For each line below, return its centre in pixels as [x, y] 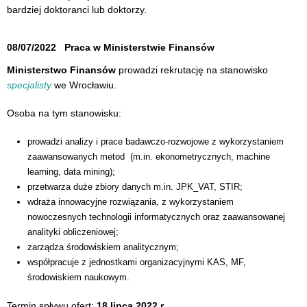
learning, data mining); [71, 171]
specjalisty [29, 85]
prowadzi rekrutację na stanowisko [192, 70]
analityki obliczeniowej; [73, 232]
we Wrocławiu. [84, 85]
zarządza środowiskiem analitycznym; [103, 247]
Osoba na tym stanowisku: [64, 113]
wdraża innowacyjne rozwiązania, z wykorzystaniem [131, 201]
